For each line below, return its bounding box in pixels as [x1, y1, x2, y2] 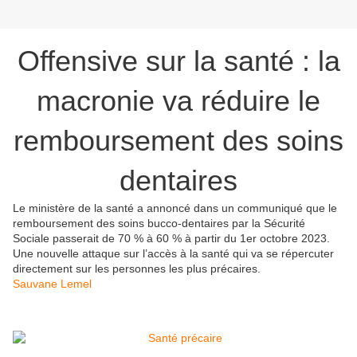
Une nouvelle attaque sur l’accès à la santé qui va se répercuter [13, 247, 334, 261]
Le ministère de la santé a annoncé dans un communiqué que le [13, 202, 337, 215]
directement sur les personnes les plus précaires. [13, 262, 261, 276]
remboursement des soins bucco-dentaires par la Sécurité [13, 217, 305, 230]
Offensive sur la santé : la [17, 45, 340, 78]
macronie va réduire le [37, 84, 320, 118]
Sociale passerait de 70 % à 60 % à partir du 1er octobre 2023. [13, 232, 330, 245]
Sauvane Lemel [13, 277, 92, 291]
